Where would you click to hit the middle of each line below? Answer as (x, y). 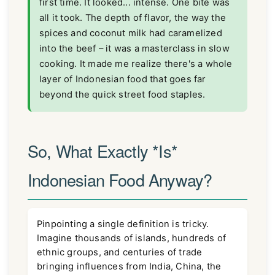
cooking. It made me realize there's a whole (136, 64)
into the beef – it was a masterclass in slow (134, 48)
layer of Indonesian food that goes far (123, 79)
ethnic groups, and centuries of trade (120, 253)
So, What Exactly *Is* (103, 151)
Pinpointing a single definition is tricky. (123, 224)
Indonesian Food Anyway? (120, 180)
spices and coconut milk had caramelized (131, 33)
